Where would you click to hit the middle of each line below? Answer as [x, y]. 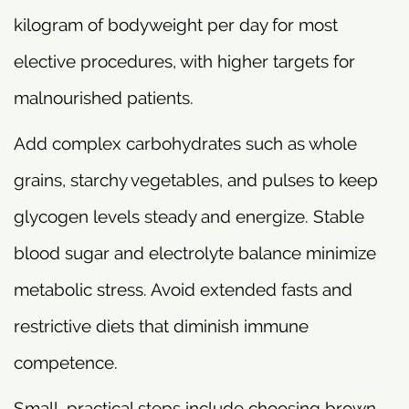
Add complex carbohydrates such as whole [185, 144]
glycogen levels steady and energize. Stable [189, 217]
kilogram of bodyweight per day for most [176, 25]
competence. [66, 363]
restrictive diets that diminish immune [161, 326]
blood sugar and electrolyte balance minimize [195, 253]
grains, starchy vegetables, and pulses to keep [196, 180]
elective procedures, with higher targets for [184, 62]
